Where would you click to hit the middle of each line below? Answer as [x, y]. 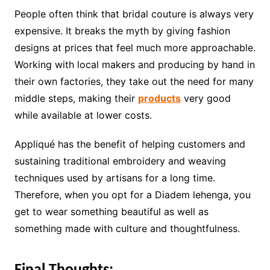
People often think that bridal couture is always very [134, 14]
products [159, 98]
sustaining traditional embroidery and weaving [120, 161]
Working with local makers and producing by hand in [134, 64]
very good [206, 98]
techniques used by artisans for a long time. [115, 177]
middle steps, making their [76, 98]
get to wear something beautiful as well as [111, 211]
